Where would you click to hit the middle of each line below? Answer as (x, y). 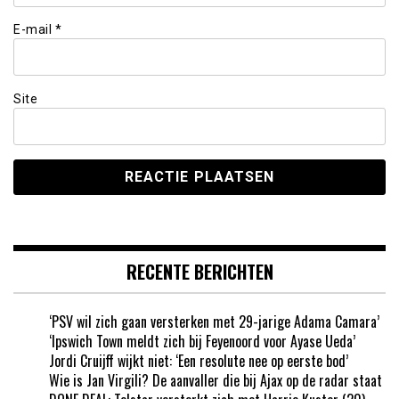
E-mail (34, 30)
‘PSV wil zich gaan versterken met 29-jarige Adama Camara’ (214, 321)
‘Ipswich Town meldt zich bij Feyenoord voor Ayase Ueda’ (202, 341)
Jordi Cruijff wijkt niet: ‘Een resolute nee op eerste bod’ (199, 360)
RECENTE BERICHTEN (199, 271)
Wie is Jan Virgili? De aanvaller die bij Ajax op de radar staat (216, 380)
